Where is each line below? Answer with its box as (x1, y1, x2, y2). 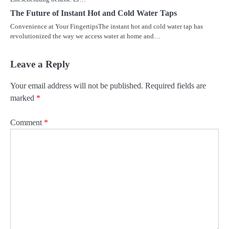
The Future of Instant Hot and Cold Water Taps (10, 9, 177, 18)
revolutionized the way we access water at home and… (10, 32, 161, 40)
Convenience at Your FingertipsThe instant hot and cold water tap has (10, 22, 203, 31)
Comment (10, 118, 44, 127)
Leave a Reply (10, 59, 70, 70)
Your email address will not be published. (10, 81, 143, 90)
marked (10, 94, 36, 103)
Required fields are (145, 81, 206, 90)
